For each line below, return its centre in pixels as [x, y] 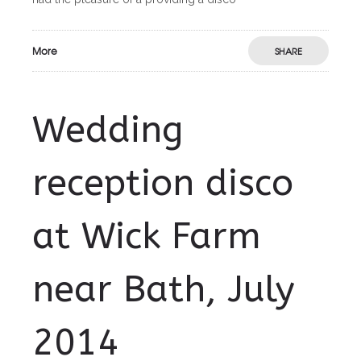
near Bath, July [164, 290]
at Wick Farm [147, 237]
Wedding [108, 131]
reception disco [163, 184]
